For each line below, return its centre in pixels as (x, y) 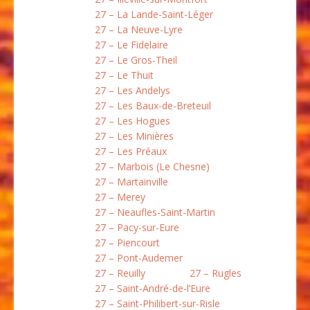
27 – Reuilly (120, 273)
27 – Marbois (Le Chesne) (152, 166)
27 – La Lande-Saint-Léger (154, 14)
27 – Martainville (131, 181)
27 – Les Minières (134, 136)
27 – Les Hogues (133, 120)
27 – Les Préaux (131, 151)
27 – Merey (120, 197)
